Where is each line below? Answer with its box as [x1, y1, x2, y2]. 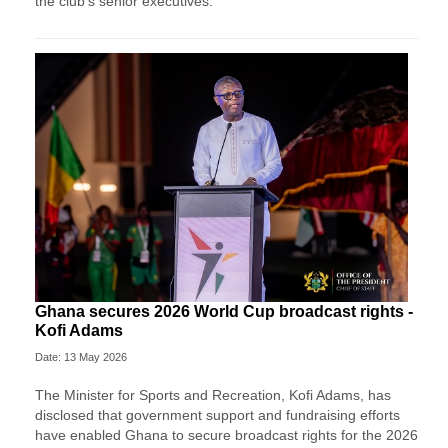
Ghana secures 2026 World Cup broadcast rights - [35, 302, 413, 320]
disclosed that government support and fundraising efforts [35, 406, 400, 423]
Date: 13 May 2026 [35, 350, 127, 363]
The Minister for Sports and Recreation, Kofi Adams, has [35, 386, 391, 403]
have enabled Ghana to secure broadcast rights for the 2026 [35, 426, 418, 443]
